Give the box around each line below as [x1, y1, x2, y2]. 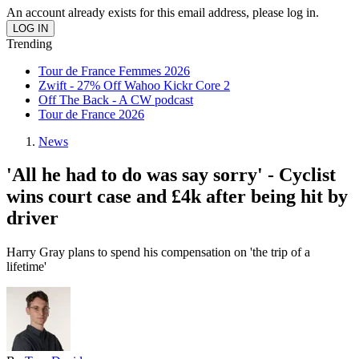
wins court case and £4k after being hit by [6, 186, 348, 208]
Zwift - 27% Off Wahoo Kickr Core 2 [38, 78, 230, 92]
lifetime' [6, 260, 46, 274]
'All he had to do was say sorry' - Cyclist [6, 164, 336, 186]
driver [6, 208, 58, 229]
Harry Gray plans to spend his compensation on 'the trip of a [6, 245, 310, 260]
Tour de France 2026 [38, 107, 144, 121]
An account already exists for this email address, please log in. [6, 5, 319, 19]
